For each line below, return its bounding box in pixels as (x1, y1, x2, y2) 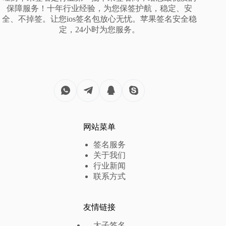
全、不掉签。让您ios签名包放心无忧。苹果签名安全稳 (2, 15, 197, 24)
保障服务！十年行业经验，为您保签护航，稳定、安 (7, 4, 193, 13)
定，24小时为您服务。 (59, 25, 140, 34)
